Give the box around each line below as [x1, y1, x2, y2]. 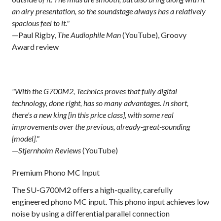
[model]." [12, 134, 39, 144]
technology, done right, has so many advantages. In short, [12, 98, 188, 108]
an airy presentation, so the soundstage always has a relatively [12, 6, 206, 16]
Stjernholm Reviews [18, 146, 81, 155]
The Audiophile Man [57, 30, 121, 40]
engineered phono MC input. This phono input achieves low [12, 197, 209, 207]
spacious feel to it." [12, 18, 70, 28]
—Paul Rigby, [12, 30, 57, 40]
